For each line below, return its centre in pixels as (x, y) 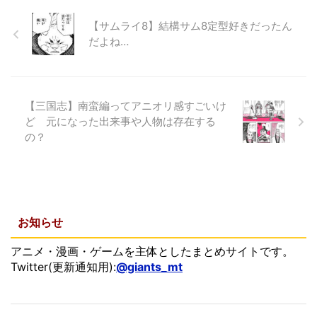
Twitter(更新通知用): (63, 267)
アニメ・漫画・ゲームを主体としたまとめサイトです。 (152, 251)
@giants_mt (149, 267)
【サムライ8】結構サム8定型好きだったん (190, 26)
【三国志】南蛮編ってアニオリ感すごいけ (126, 106)
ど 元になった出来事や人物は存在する (120, 121)
